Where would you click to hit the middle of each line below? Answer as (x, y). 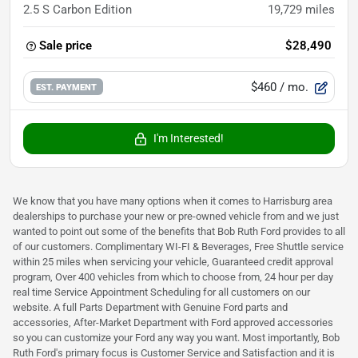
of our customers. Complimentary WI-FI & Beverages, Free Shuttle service (178, 246)
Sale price (66, 45)
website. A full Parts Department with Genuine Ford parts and (150, 307)
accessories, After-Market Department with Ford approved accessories (173, 322)
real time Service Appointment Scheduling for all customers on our (161, 292)
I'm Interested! (189, 138)
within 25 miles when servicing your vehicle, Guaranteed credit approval (173, 261)
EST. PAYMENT (67, 88)
